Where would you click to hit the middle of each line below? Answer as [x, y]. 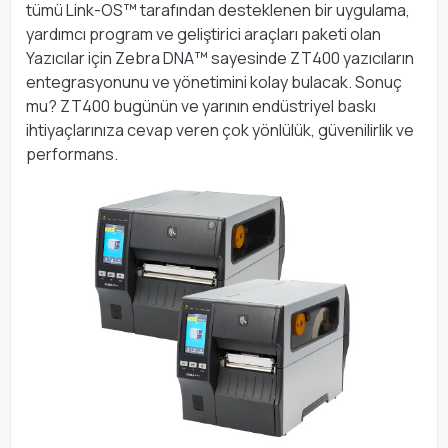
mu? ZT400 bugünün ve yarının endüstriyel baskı [201, 105]
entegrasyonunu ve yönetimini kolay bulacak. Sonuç [214, 81]
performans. [72, 153]
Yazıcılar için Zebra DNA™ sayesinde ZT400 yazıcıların [220, 57]
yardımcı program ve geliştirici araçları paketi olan [203, 33]
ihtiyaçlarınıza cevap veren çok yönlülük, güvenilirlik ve [220, 129]
